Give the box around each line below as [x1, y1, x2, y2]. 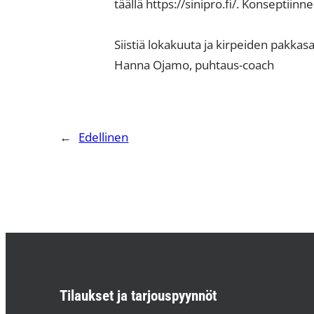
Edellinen [78, 128, 129, 145]
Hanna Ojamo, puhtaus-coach [114, 55, 274, 73]
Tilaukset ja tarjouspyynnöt [60, 287, 217, 305]
